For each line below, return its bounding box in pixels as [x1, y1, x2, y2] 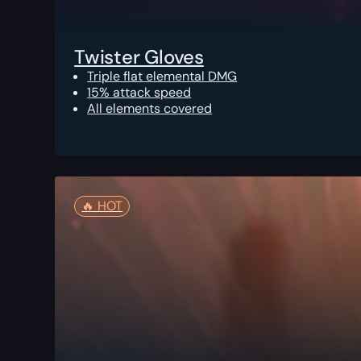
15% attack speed [87, 84, 192, 102]
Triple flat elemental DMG [87, 68, 238, 85]
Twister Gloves [74, 44, 204, 70]
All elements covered [87, 100, 213, 118]
